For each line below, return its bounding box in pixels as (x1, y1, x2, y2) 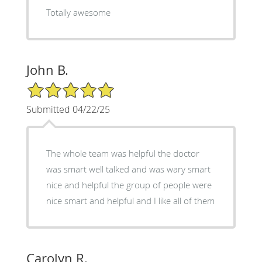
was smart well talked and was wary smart (46, 163, 211, 175)
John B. (26, 61, 68, 78)
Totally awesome (46, 6, 111, 18)
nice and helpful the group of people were (46, 178, 111, 191)
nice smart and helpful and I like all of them (153, 194, 215, 206)
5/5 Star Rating (26, 80, 84, 92)
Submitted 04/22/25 (26, 102, 110, 116)
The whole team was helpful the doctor (46, 147, 199, 159)
